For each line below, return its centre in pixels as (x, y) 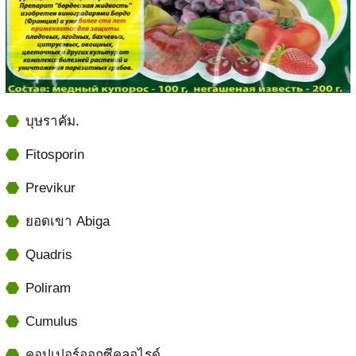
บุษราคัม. (52, 121)
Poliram (48, 288)
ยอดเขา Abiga (67, 221)
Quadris (48, 254)
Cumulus (51, 321)
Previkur (50, 188)
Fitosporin (54, 154)
